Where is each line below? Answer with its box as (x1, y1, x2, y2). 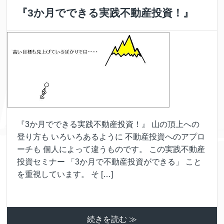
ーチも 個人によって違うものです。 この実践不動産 (17, 144, 205, 153)
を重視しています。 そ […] (17, 169, 113, 178)
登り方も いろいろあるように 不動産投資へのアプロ (17, 132, 205, 141)
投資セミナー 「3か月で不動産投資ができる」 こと (17, 157, 202, 166)
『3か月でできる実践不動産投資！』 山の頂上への (17, 119, 200, 128)
